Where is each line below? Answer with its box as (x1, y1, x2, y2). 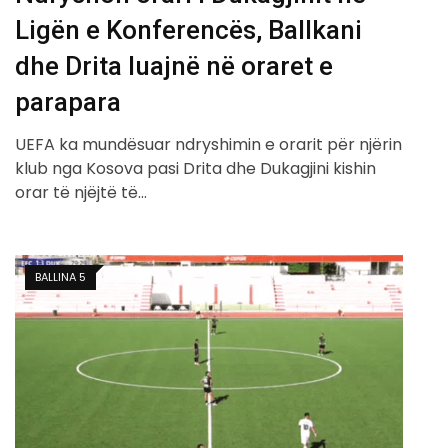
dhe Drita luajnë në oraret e (15, 51, 333, 82)
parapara (15, 87, 121, 118)
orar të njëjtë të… (15, 181, 147, 205)
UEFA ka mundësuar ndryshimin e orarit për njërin (15, 133, 402, 157)
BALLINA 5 (35, 269, 86, 286)
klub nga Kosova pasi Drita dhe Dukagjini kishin (15, 157, 376, 181)
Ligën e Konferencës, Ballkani (15, 15, 362, 46)
